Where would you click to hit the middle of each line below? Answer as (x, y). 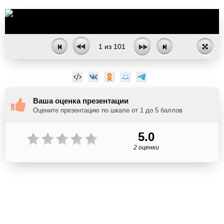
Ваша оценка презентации (81, 101)
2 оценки (146, 147)
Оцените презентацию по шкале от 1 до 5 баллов (108, 110)
